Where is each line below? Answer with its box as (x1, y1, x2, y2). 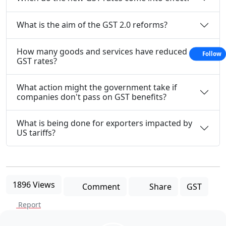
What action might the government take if (17, 81, 177, 93)
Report (18, 199, 41, 209)
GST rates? (17, 55, 57, 67)
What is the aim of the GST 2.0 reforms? (17, 19, 167, 31)
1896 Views (13, 179, 55, 190)
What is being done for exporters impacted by (17, 117, 192, 129)
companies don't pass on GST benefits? (17, 91, 166, 102)
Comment (80, 181, 120, 192)
